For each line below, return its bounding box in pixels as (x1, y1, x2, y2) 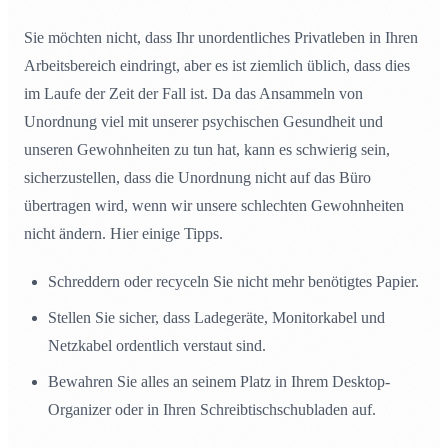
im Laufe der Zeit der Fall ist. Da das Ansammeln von (24, 85, 363, 103)
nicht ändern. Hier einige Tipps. (24, 225, 223, 243)
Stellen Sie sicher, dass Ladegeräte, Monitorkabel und (48, 309, 385, 327)
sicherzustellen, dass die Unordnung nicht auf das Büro (24, 169, 371, 187)
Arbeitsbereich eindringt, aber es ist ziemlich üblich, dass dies (24, 57, 410, 75)
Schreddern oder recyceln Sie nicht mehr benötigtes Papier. (48, 273, 419, 291)
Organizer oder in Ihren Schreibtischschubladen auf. (48, 401, 376, 419)
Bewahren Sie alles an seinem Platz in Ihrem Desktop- (48, 373, 390, 391)
